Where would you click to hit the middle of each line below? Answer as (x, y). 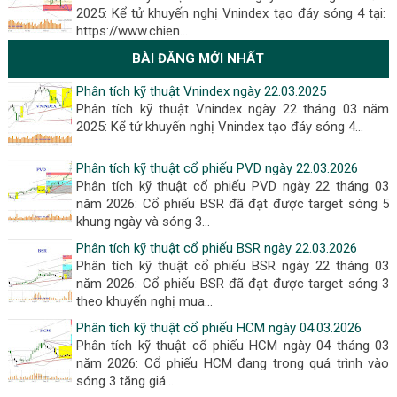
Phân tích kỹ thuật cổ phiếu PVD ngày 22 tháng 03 (233, 186)
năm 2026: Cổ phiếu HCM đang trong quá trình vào (233, 363)
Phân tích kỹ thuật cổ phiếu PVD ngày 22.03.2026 (217, 168)
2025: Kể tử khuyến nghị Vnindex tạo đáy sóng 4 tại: (233, 13)
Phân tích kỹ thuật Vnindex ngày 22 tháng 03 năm (233, 109)
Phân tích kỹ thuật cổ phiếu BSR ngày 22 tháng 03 (233, 266)
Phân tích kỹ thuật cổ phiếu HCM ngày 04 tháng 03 (233, 346)
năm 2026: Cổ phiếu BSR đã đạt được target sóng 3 (233, 284)
